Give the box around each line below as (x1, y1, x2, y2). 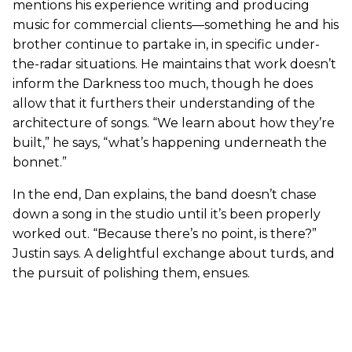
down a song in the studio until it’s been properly (13, 206, 321, 222)
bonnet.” (13, 154, 67, 170)
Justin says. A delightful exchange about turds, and (13, 245, 335, 261)
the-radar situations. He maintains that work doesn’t (13, 56, 336, 71)
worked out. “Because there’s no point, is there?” (13, 225, 317, 241)
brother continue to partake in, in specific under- (13, 36, 320, 52)
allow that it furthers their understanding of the (13, 95, 315, 111)
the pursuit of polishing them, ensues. (13, 265, 250, 280)
